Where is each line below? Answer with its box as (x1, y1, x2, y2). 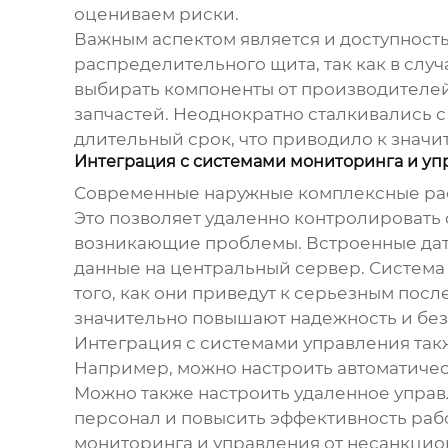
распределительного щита (73, 54, 316, 75)
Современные (73, 183, 204, 204)
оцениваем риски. (73, 4, 239, 25)
